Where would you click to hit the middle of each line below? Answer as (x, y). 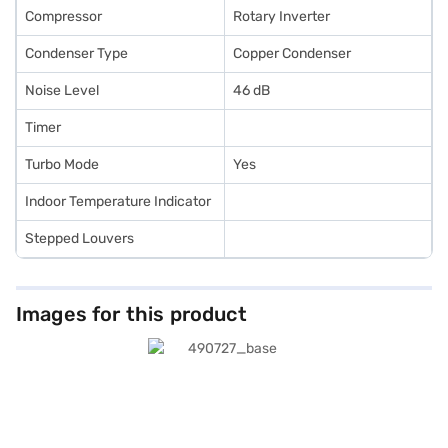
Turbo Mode (62, 164)
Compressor (63, 16)
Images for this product (131, 314)
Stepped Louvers (79, 238)
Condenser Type (76, 53)
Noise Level (62, 90)
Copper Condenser (292, 53)
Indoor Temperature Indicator (118, 201)
